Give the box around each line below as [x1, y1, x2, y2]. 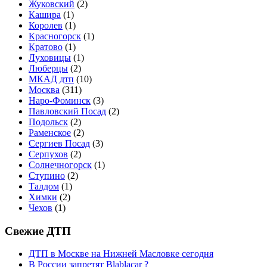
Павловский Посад [29, 106, 106, 117]
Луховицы [29, 52, 71, 63]
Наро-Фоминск [29, 95, 91, 106]
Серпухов [29, 149, 68, 160]
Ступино [29, 170, 65, 181]
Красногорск [29, 31, 81, 42]
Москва [29, 85, 60, 95]
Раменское [29, 128, 71, 138]
